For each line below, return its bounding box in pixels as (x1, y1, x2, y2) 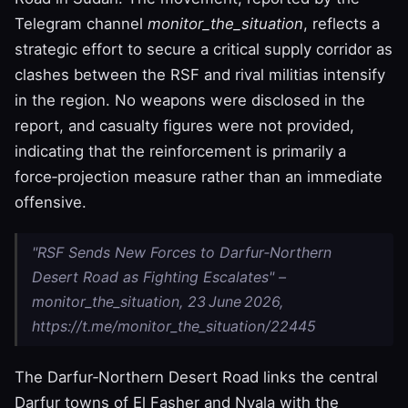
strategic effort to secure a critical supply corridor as (15, 39, 393, 58)
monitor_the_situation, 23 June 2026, (32, 291, 283, 311)
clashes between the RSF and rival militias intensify (15, 65, 385, 84)
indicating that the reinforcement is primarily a (15, 141, 346, 160)
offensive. (15, 192, 87, 211)
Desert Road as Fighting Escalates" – (32, 267, 286, 286)
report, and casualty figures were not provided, (15, 116, 354, 135)
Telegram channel (15, 14, 148, 33)
